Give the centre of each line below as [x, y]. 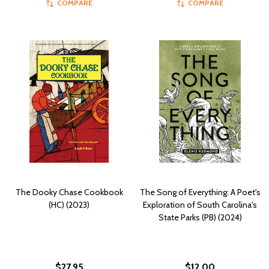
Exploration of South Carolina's [200, 204]
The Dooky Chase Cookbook [69, 192]
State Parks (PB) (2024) [200, 217]
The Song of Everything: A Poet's [200, 192]
